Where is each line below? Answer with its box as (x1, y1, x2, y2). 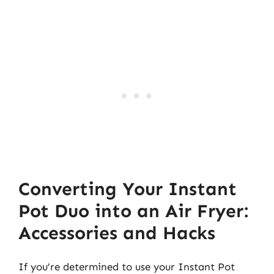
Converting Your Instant (18, 177, 237, 200)
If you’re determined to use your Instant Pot (18, 260, 235, 273)
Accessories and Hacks (18, 221, 215, 244)
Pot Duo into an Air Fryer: (18, 199, 248, 222)
